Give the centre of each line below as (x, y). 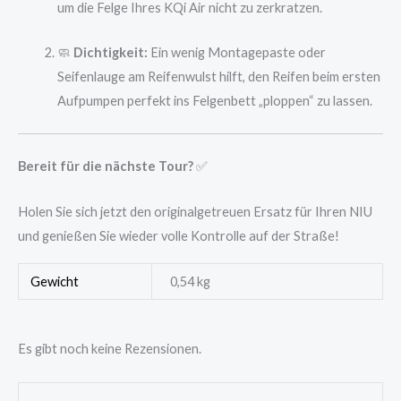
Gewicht (55, 282)
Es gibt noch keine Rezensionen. (110, 349)
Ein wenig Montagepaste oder (236, 53)
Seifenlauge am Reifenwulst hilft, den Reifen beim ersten (218, 77)
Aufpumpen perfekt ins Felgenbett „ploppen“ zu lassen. (214, 101)
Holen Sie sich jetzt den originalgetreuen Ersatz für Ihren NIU (195, 211)
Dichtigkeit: (110, 53)
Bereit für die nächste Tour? (106, 166)
